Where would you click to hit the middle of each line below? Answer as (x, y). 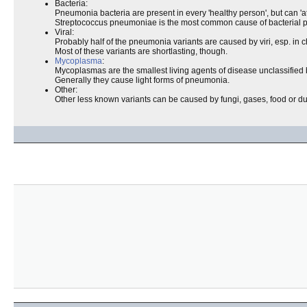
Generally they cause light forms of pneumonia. (142, 80)
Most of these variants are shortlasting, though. (141, 51)
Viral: (64, 32)
